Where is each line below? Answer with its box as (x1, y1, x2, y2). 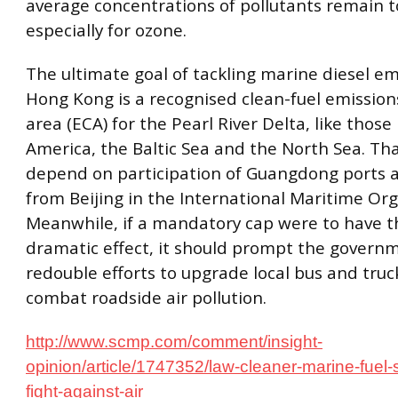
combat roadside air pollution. (26, 286, 267, 310)
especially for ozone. (26, 18, 187, 42)
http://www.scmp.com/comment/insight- (26, 331, 322, 351)
